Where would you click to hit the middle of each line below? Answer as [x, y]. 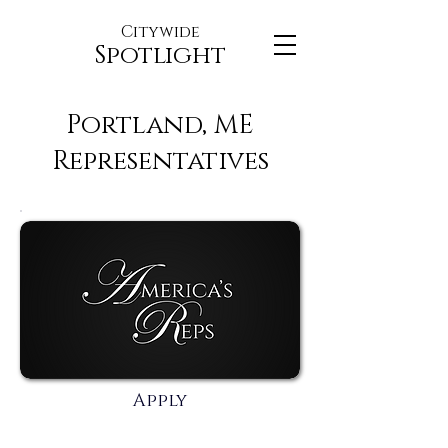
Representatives [160, 161]
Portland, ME [160, 125]
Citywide [160, 32]
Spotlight [160, 55]
